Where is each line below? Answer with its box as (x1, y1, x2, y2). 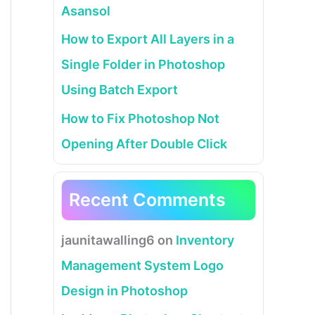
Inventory (176, 232, 234, 247)
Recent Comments (69, 188, 226, 210)
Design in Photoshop (61, 283, 188, 298)
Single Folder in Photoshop (61, 57, 225, 72)
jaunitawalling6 (61, 232, 155, 247)
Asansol (61, 3, 110, 18)
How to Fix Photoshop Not (61, 110, 219, 126)
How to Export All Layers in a (61, 32, 234, 46)
